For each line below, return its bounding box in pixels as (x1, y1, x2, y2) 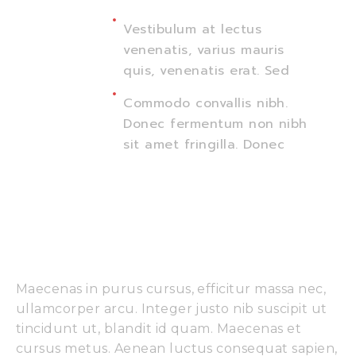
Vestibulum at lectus (123, 19, 261, 39)
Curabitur (16, 239, 130, 263)
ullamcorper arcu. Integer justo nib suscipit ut (16, 300, 327, 316)
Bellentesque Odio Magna (16, 217, 296, 241)
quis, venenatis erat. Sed (123, 60, 290, 80)
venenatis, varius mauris (123, 40, 284, 60)
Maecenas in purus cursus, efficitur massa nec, (16, 281, 327, 296)
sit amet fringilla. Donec (123, 134, 285, 154)
